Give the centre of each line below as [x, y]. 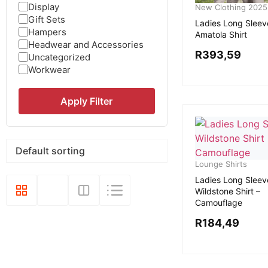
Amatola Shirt [221, 34]
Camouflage [218, 202]
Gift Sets [47, 19]
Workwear [49, 69]
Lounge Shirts [221, 164]
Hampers [47, 32]
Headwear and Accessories [86, 44]
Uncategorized [59, 57]
